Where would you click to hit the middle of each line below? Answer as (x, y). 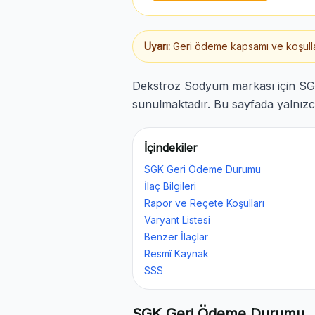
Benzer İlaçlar (176, 237)
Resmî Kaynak (176, 253)
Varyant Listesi (177, 220)
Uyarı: (157, 46)
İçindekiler (171, 148)
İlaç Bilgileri (170, 186)
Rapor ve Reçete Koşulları (204, 203)
